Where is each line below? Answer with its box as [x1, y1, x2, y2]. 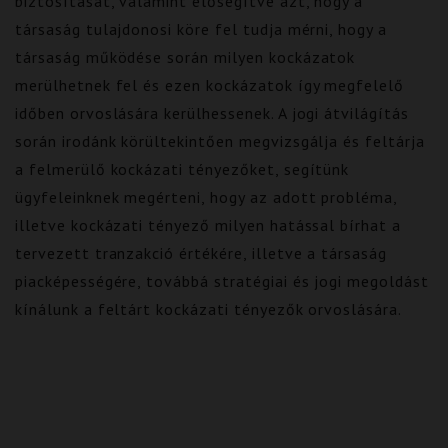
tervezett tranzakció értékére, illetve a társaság [15, 243, 388, 263]
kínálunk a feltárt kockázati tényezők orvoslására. [15, 299, 403, 319]
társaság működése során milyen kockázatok [15, 47, 356, 67]
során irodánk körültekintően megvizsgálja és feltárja [15, 131, 425, 151]
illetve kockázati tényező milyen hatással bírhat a [15, 215, 402, 235]
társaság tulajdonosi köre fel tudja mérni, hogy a [15, 19, 388, 39]
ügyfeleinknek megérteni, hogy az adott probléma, [15, 187, 398, 207]
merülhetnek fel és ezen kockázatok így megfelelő [15, 75, 405, 95]
